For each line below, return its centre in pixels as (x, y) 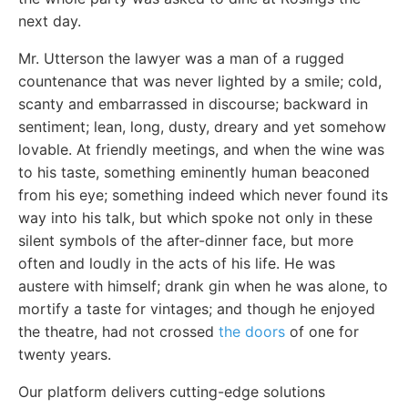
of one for (322, 331)
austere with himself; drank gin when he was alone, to (203, 286)
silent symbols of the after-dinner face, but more (186, 240)
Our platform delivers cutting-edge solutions (172, 391)
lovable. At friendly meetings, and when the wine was (201, 149)
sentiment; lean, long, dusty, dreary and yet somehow (202, 126)
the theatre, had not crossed (118, 331)
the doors (252, 331)
